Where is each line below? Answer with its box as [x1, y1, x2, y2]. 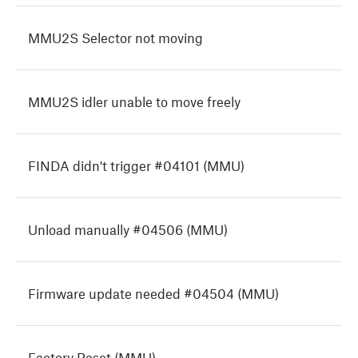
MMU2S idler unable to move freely [28, 93, 241, 110]
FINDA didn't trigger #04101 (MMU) [28, 157, 245, 174]
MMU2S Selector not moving [28, 30, 203, 46]
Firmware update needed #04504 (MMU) [28, 285, 279, 302]
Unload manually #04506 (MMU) [28, 221, 228, 238]
